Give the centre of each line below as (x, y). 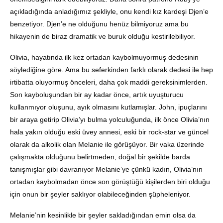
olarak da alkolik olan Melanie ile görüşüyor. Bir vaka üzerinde (107, 145)
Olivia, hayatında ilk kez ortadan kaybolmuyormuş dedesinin (104, 57)
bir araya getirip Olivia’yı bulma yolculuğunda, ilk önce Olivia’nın (110, 120)
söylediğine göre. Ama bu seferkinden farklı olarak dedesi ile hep (111, 70)
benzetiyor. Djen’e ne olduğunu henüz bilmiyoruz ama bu (99, 24)
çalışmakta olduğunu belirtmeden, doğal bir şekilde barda (100, 157)
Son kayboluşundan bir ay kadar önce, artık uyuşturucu (97, 95)
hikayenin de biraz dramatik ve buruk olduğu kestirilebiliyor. (103, 37)
